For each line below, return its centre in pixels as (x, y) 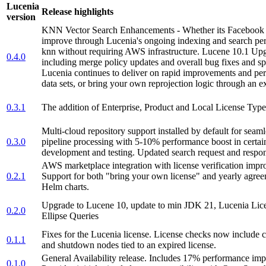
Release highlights (77, 11)
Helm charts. (65, 186)
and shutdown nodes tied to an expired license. (129, 245)
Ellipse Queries (70, 216)
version (21, 17)
